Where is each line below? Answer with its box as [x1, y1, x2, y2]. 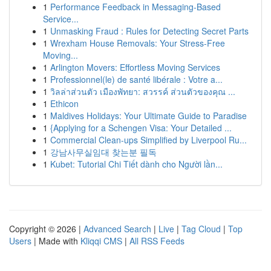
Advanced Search [83, 223, 151, 235]
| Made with [31, 235, 80, 247]
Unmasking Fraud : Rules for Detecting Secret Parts [50, 25, 249, 37]
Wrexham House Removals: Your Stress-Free [50, 37, 225, 49]
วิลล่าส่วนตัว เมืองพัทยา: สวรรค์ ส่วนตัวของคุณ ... [50, 85, 235, 97]
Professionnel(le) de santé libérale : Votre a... [50, 73, 223, 85]
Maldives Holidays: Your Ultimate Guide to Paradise [50, 109, 247, 122]
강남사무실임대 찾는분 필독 [50, 146, 157, 158]
